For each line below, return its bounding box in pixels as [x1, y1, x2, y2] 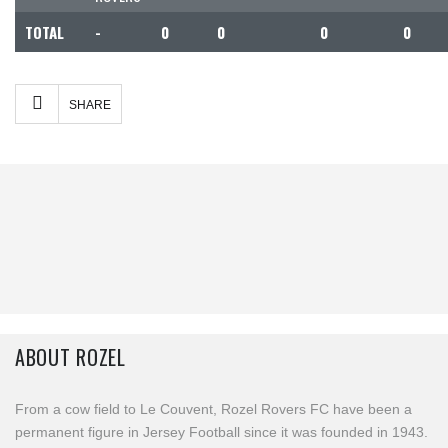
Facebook [123, 85, 188, 102]
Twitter [162, 85, 205, 102]
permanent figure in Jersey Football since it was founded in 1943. [15, 424, 428, 440]
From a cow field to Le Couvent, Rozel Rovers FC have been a [15, 401, 412, 417]
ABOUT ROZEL [15, 342, 126, 372]
